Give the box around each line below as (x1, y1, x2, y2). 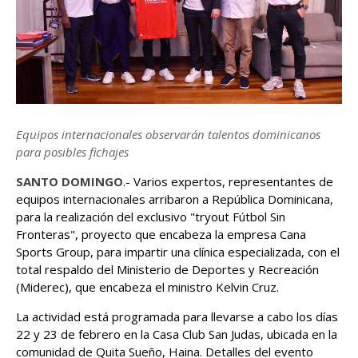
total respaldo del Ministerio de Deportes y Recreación (16, 261, 319, 277)
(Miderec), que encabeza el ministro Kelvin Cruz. (16, 278, 279, 295)
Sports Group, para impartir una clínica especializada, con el (16, 243, 340, 260)
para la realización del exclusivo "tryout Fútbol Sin (16, 208, 285, 225)
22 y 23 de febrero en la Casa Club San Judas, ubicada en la (16, 325, 337, 342)
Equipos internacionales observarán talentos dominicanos (16, 125, 320, 142)
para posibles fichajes (16, 143, 129, 160)
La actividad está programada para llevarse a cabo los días (16, 308, 338, 324)
